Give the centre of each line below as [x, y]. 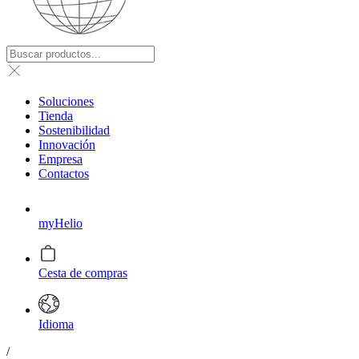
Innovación [67, 145]
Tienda [56, 116]
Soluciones [66, 101]
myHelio [61, 223]
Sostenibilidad [74, 130]
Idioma [56, 324]
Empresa [61, 159]
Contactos [64, 173]
